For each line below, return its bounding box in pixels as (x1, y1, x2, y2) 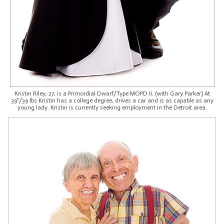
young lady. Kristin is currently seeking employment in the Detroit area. (17, 103, 207, 111)
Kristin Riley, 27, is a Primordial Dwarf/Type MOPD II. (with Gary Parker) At (14, 89, 210, 97)
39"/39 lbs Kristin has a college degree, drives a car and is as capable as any (10, 96, 213, 104)
